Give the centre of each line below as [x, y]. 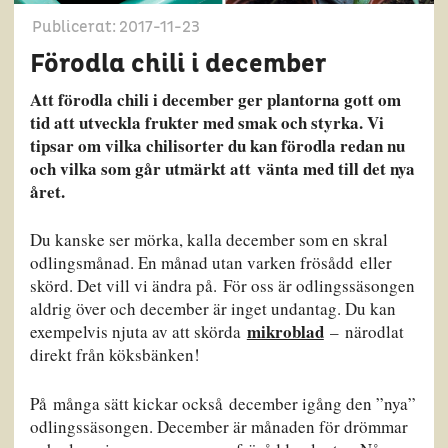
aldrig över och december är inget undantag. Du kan [212, 309]
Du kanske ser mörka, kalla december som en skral [208, 240]
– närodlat [363, 332]
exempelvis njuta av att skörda [138, 332]
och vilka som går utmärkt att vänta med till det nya [222, 168]
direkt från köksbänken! [114, 355]
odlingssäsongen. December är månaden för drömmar [218, 426]
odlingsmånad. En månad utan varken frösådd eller [210, 263]
